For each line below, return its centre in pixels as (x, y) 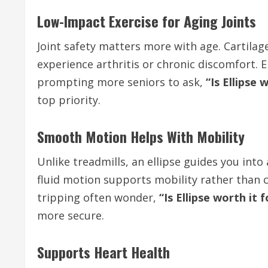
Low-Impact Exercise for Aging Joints (147, 21)
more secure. (71, 215)
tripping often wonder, (98, 197)
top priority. (69, 100)
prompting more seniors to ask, (121, 82)
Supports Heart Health (103, 252)
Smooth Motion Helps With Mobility (141, 136)
